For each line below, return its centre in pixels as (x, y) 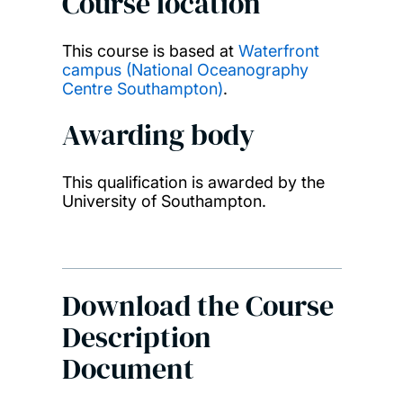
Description (136, 338)
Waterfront (278, 51)
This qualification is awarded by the (193, 183)
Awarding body (158, 135)
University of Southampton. (164, 201)
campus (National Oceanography (185, 70)
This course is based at (150, 51)
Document (128, 369)
